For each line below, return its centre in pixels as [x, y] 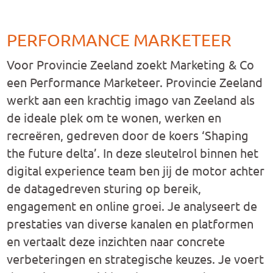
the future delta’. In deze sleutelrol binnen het [133, 153]
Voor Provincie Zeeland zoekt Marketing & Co [131, 64]
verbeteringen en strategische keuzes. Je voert [136, 259]
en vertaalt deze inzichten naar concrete [116, 241]
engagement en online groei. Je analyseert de [132, 206]
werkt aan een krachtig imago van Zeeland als [131, 100]
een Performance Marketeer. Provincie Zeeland [135, 82]
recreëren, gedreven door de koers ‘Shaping [128, 135]
